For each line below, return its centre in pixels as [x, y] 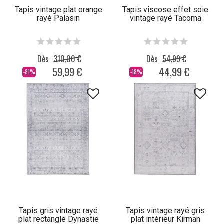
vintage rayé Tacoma [165, 18]
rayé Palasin [58, 18]
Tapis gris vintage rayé [58, 211]
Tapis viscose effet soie [165, 10]
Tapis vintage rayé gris [165, 211]
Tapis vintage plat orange [58, 10]
